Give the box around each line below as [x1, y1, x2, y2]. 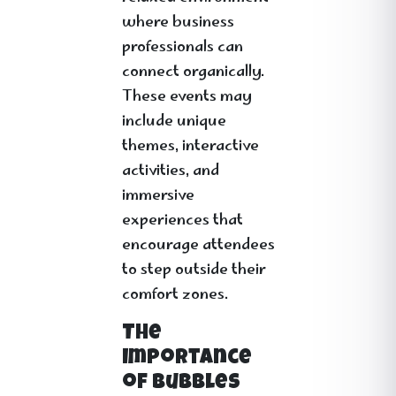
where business [122, 10, 234, 36]
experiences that [122, 208, 243, 234]
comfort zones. [122, 282, 228, 308]
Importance [122, 348, 252, 369]
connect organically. [122, 59, 264, 86]
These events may [122, 84, 252, 110]
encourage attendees [122, 232, 275, 259]
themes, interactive [122, 133, 259, 160]
